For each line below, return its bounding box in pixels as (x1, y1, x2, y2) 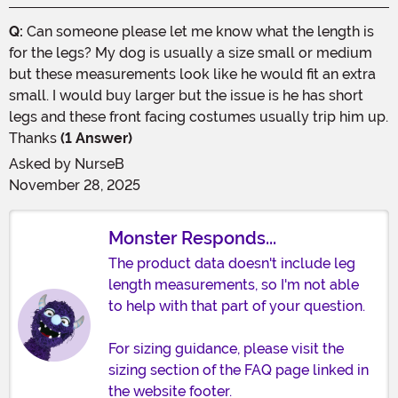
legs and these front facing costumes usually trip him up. (9, 107, 388, 125)
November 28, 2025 (9, 176, 140, 194)
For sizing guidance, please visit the (108, 339, 344, 357)
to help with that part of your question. (108, 297, 365, 314)
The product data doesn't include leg (108, 254, 355, 272)
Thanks (9, 129, 57, 147)
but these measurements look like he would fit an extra (9, 65, 376, 83)
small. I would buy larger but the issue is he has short (9, 86, 363, 104)
